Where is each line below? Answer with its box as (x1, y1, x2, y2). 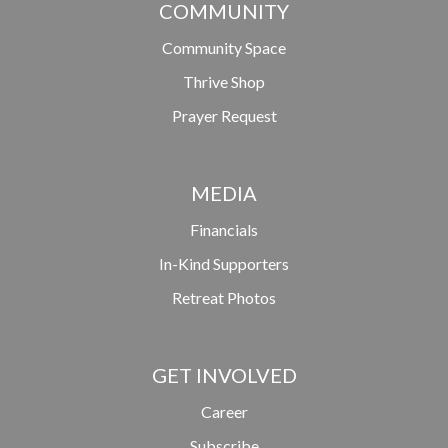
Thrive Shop (183, 72, 265, 92)
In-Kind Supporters (159, 254, 289, 274)
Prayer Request (171, 106, 277, 126)
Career (200, 402, 248, 422)
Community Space (162, 38, 286, 58)
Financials (190, 220, 258, 240)
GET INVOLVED (151, 363, 297, 388)
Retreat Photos (172, 288, 276, 308)
